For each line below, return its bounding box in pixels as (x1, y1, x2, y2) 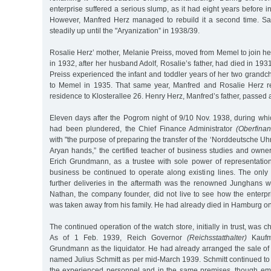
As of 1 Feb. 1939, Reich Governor (50, 233, 188, 242)
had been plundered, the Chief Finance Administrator (50, 124, 236, 133)
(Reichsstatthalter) (187, 233, 247, 242)
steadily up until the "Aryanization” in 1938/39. (50, 26, 200, 35)
